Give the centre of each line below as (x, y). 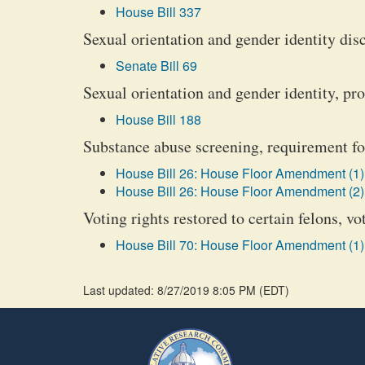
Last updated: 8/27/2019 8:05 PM (171, 290)
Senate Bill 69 (156, 66)
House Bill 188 (158, 119)
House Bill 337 (158, 12)
